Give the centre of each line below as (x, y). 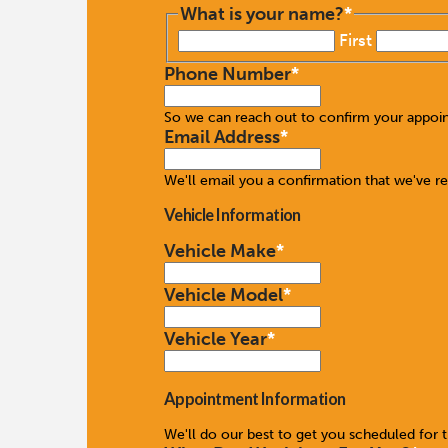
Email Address (221, 136)
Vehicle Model (223, 295)
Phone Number (227, 73)
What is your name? (262, 14)
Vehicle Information (232, 215)
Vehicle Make (219, 251)
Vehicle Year (215, 339)
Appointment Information (254, 398)
